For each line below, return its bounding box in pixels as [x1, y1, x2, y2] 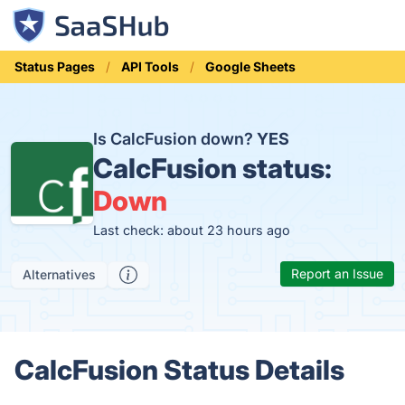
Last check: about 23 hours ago [92, 222, 290, 238]
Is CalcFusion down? [92, 129, 257, 148]
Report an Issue [291, 266, 383, 281]
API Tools [121, 59, 179, 74]
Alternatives [23, 267, 96, 282]
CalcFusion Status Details [14, 353, 344, 386]
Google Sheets [205, 59, 296, 74]
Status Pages [14, 59, 95, 74]
